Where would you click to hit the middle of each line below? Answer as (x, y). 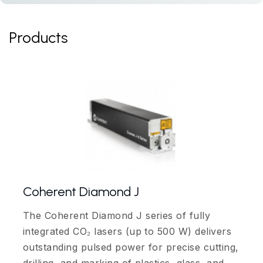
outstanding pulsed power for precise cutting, (131, 247)
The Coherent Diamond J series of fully (117, 216)
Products (38, 38)
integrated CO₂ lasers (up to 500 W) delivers (127, 232)
